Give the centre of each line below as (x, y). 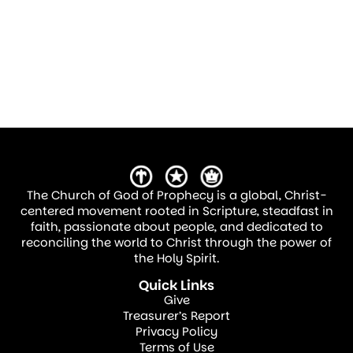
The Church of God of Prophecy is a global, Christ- (176, 195)
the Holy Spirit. (176, 258)
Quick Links (176, 285)
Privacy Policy (176, 331)
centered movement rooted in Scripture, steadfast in (176, 211)
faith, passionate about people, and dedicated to (176, 227)
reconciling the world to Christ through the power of (176, 243)
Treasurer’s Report (176, 315)
